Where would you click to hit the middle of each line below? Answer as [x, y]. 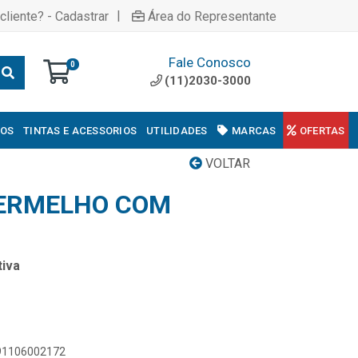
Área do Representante [212, 16]
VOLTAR [226, 163]
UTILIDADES [177, 130]
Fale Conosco [210, 62]
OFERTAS [322, 130]
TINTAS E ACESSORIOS [80, 130]
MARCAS [254, 130]
